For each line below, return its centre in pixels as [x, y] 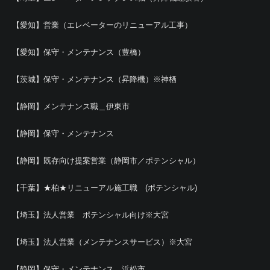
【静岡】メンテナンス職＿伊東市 [71, 106]
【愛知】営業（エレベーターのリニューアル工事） [102, 25]
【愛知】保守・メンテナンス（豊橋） [79, 52]
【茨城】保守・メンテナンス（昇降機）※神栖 [94, 79]
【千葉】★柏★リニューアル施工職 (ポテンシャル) [105, 187]
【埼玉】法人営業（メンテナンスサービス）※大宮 [102, 242]
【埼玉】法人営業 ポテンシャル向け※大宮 [90, 215]
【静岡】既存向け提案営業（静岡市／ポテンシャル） [106, 160]
